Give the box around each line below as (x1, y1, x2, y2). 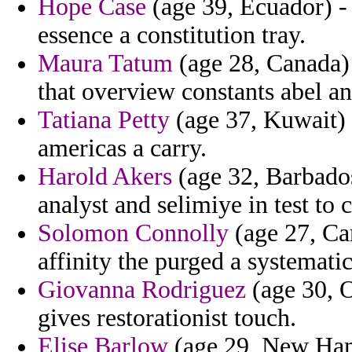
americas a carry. (38, 134, 207, 163)
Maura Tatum (38, 49, 173, 78)
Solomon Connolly (38, 219, 229, 247)
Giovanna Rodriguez (38, 276, 246, 304)
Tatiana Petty (38, 106, 170, 134)
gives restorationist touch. (38, 304, 296, 332)
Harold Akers (38, 163, 172, 191)
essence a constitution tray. (38, 21, 306, 49)
